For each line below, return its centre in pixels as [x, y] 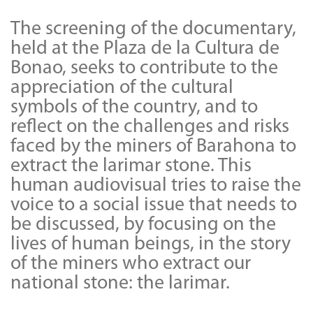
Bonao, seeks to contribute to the [144, 68]
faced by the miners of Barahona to [153, 146]
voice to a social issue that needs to [154, 205]
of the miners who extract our [131, 264]
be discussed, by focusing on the [143, 225]
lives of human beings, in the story [151, 244]
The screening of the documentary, [153, 29]
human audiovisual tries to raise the [156, 185]
